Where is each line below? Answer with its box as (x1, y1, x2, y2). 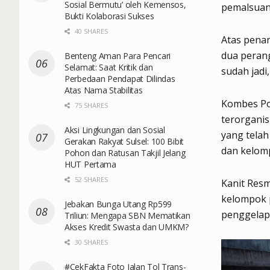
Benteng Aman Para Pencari (64, 49, 171, 61)
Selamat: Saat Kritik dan (64, 61, 153, 73)
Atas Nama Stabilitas (64, 84, 143, 96)
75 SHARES (73, 100, 108, 110)
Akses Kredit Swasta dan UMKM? (64, 221, 189, 233)
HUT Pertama (64, 158, 116, 170)
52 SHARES (73, 174, 108, 184)
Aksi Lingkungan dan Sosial (64, 124, 165, 136)
